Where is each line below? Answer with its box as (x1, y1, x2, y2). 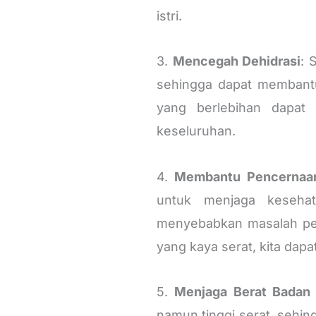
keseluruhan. (157, 123, 236, 139)
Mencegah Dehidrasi (172, 54, 301, 69)
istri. (157, 8, 182, 23)
